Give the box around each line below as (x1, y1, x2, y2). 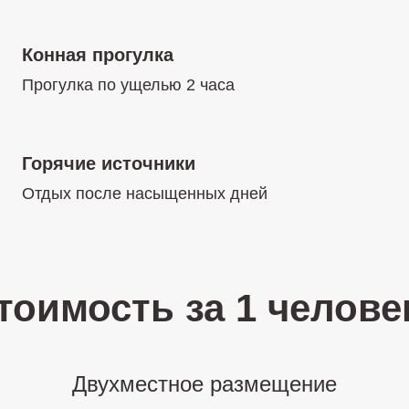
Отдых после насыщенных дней (22, 184, 267, 203)
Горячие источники (22, 153, 195, 173)
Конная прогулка (22, 45, 173, 65)
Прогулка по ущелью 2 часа (22, 76, 235, 94)
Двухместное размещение (72, 372, 337, 396)
